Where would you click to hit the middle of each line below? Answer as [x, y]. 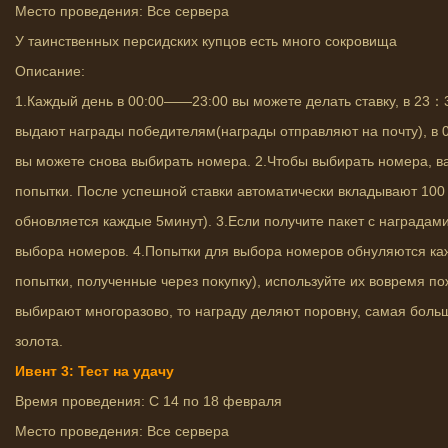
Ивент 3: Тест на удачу [94, 371]
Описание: [50, 71]
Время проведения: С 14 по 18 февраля [148, 401]
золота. [39, 341]
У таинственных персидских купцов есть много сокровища [206, 41]
